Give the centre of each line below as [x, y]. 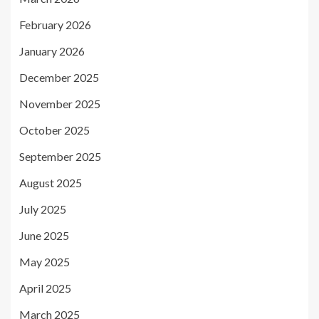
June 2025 [44, 235]
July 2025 [43, 209]
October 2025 [54, 130]
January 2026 [52, 51]
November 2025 [60, 104]
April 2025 [45, 288]
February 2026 [55, 25]
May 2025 [45, 262]
